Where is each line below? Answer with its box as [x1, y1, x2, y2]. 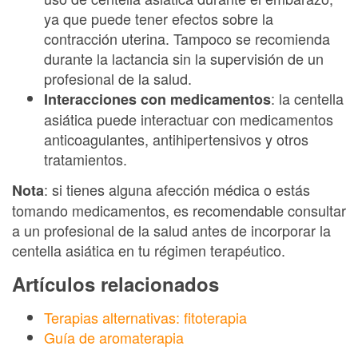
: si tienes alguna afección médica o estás [44, 178, 310, 200]
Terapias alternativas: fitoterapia [44, 306, 247, 328]
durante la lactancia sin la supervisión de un [44, 48, 324, 69]
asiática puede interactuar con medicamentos [44, 109, 333, 129]
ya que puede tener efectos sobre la [44, 8, 273, 29]
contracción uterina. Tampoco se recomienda [44, 28, 330, 49]
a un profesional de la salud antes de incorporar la [12, 219, 331, 241]
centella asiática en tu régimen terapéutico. [12, 239, 285, 261]
